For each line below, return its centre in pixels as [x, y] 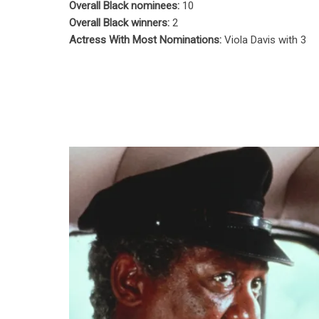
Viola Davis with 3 [266, 40]
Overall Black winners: [121, 22]
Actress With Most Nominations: [147, 40]
